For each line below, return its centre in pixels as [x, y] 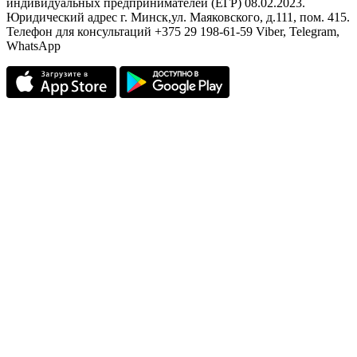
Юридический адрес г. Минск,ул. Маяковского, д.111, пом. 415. [178, 17]
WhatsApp [33, 45]
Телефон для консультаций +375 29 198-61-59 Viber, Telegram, [173, 31]
